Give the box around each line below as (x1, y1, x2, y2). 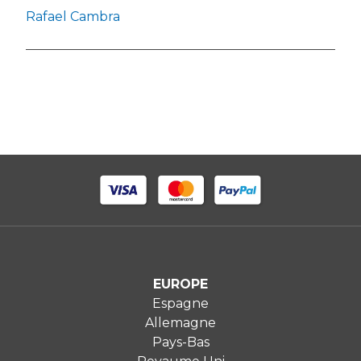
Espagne (152, 296, 209, 312)
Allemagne (145, 315, 216, 331)
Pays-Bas (151, 334, 210, 351)
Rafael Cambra (26, 9, 120, 25)
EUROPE (153, 276, 208, 293)
